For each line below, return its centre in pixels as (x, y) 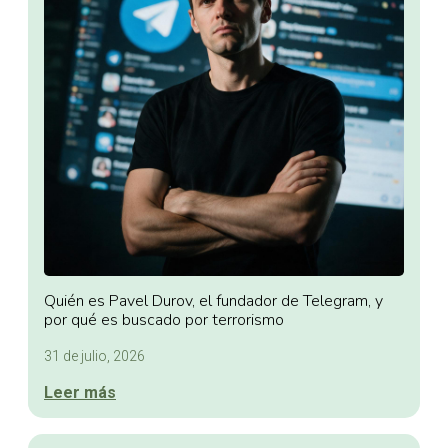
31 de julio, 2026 (94, 356)
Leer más (80, 393)
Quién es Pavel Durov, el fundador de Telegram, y (213, 301)
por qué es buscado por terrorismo (164, 320)
